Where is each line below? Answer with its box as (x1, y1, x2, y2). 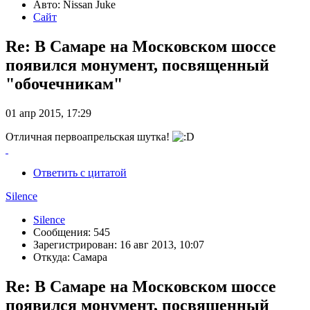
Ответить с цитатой (33, 166, 127, 179)
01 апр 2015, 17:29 (6, 107, 91, 119)
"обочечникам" (6, 75, 122, 93)
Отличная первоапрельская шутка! (6, 130, 172, 143)
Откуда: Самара (33, 250, 107, 263)
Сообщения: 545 (33, 226, 110, 238)
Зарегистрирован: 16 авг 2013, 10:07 (33, 238, 204, 250)
